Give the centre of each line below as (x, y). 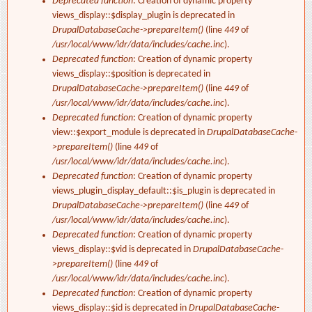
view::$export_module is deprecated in (130, 133)
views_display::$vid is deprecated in (123, 250)
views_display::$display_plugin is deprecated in (143, 16)
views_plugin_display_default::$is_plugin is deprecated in (164, 192)
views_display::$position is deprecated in (131, 75)
